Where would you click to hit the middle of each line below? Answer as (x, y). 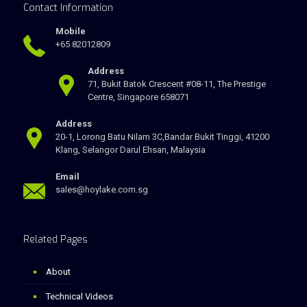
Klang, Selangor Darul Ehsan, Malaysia (130, 150)
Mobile (70, 32)
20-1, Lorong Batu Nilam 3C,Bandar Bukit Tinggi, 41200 (162, 137)
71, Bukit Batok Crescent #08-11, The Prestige (176, 84)
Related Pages (55, 240)
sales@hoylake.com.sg (101, 190)
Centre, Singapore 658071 (138, 97)
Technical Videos (79, 297)
